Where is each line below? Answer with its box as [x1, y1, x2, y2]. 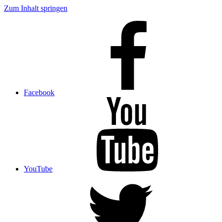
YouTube [24, 165, 53, 173]
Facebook [24, 88, 55, 97]
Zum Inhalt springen [4, 4, 67, 12]
